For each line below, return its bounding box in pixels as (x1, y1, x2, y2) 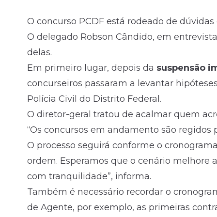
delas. (27, 47, 52, 58)
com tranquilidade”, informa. (27, 171, 151, 182)
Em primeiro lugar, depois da (27, 62, 156, 73)
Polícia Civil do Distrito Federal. (27, 93, 161, 104)
